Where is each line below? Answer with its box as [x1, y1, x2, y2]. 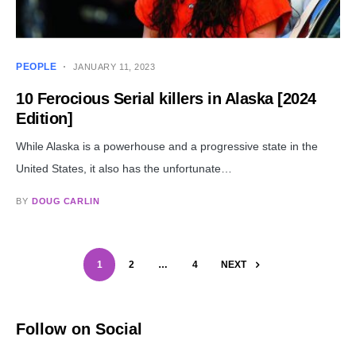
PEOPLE [16, 60, 57, 72]
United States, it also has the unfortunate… [16, 161, 232, 175]
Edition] [16, 109, 72, 127]
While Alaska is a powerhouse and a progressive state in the [16, 139, 318, 153]
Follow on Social [16, 319, 142, 338]
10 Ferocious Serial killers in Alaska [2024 [16, 89, 316, 107]
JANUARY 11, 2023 [72, 61, 156, 72]
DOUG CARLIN [32, 195, 100, 206]
